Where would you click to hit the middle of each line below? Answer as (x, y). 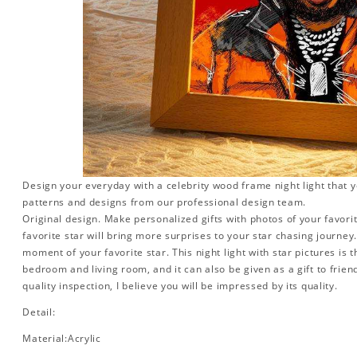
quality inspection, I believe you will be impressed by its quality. (180, 286)
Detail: (39, 312)
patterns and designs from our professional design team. (165, 202)
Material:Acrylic (62, 339)
